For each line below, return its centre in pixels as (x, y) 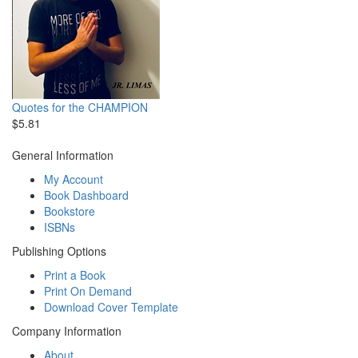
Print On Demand (88, 290)
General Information (63, 155)
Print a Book (75, 274)
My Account (74, 179)
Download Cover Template (111, 306)
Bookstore (70, 211)
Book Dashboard (86, 195)
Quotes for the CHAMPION (80, 107)
